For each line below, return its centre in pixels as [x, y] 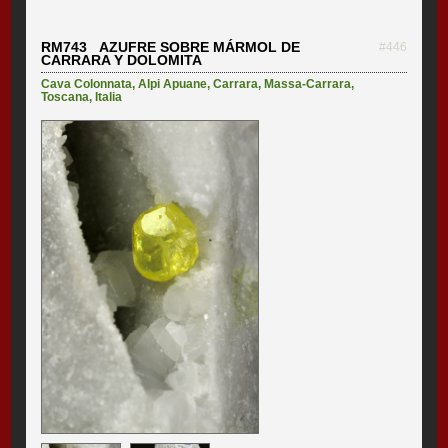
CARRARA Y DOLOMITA [122, 59]
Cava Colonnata [87, 83]
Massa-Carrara [308, 83]
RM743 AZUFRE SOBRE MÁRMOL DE [171, 46]
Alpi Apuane [173, 83]
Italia [109, 96]
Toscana [65, 96]
